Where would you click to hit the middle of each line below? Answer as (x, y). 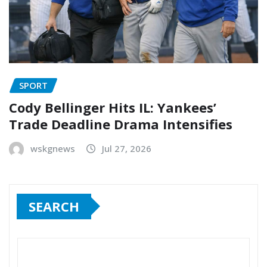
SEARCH (54, 206)
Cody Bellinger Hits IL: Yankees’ (113, 107)
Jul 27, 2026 (127, 148)
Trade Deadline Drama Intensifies (121, 124)
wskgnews (53, 148)
